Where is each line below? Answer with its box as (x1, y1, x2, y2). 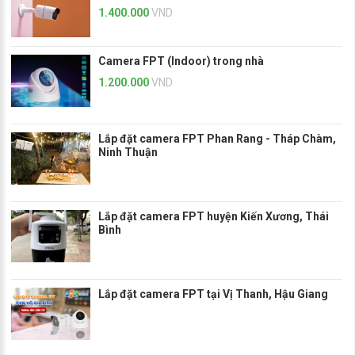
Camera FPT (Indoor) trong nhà (98, 54, 264, 67)
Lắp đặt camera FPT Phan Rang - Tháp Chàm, (98, 132, 336, 145)
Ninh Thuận (98, 145, 158, 158)
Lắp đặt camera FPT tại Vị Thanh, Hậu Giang (98, 288, 328, 301)
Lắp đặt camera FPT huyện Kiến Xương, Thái (98, 210, 329, 223)
